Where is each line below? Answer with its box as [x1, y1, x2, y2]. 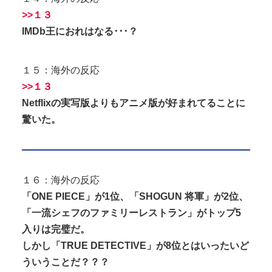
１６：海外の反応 [22, 174, 100, 185]
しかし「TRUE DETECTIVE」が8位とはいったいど [22, 240, 249, 251]
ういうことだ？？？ [22, 256, 109, 267]
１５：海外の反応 [22, 64, 100, 75]
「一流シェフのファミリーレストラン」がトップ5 [22, 207, 241, 218]
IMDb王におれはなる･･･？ [22, 25, 138, 36]
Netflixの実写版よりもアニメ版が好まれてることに [22, 97, 245, 108]
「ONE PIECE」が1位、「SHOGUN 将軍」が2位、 [22, 191, 248, 202]
